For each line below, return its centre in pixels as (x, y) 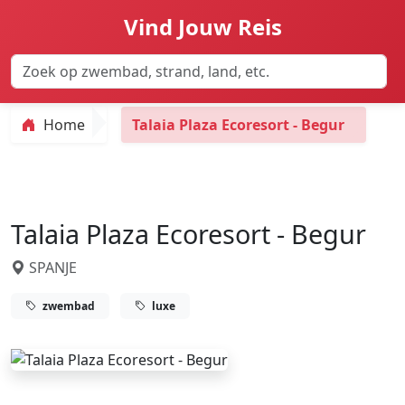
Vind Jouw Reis (202, 27)
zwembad (67, 306)
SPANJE (51, 268)
